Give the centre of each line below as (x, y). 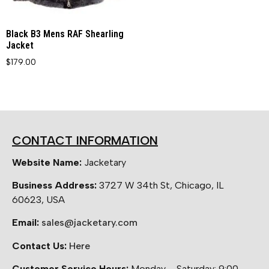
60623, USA (38, 200)
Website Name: (47, 162)
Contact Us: (41, 246)
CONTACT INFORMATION (85, 140)
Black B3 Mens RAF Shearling (65, 34)
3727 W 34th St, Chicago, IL (162, 185)
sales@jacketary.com (89, 223)
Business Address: (56, 185)
